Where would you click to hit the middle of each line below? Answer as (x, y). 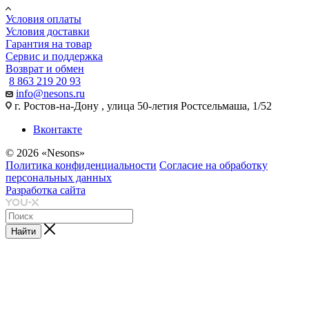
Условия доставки (48, 32)
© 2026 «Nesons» (45, 153)
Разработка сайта (46, 190)
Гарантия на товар (49, 44)
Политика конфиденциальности (81, 166)
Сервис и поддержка (54, 57)
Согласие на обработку (213, 166)
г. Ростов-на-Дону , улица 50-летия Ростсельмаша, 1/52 (142, 106)
